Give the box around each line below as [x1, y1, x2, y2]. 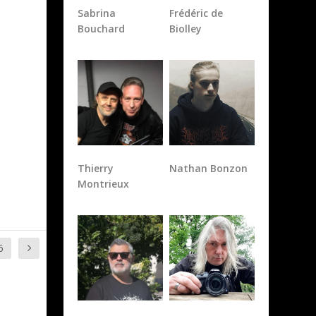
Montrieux [78, 177, 130, 191]
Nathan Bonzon [169, 162, 248, 176]
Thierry [78, 162, 114, 176]
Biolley [169, 22, 202, 36]
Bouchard [78, 22, 126, 36]
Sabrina [78, 6, 116, 20]
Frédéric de [169, 6, 223, 20]
